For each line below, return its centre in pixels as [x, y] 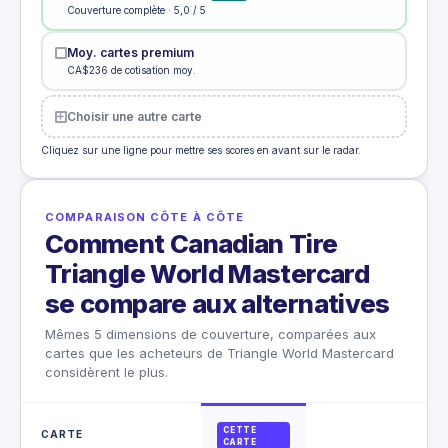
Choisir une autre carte [134, 116]
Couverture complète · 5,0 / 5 [136, 9]
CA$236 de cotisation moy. [131, 69]
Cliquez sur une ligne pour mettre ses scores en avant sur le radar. [201, 150]
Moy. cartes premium [130, 52]
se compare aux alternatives [217, 304]
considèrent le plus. [106, 372]
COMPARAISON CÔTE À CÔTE [145, 217]
